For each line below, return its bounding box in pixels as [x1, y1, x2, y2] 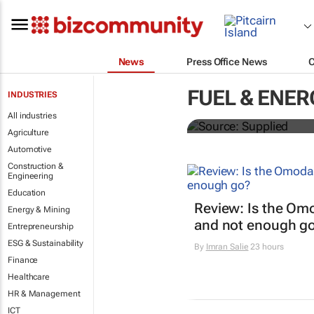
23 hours [248, 242, 284, 252]
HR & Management [8, 289, 81, 299]
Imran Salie [205, 242, 249, 252]
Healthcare [8, 272, 50, 282]
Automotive [8, 144, 52, 154]
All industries [8, 111, 57, 121]
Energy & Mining [8, 205, 70, 214]
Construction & [8, 161, 64, 171]
